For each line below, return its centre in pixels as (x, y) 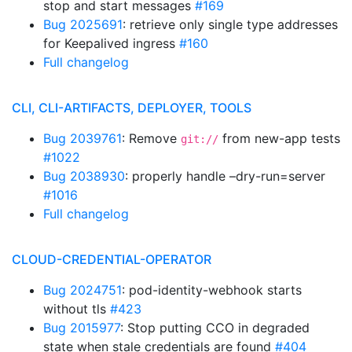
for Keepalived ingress (111, 43)
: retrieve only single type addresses (230, 24)
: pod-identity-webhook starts (212, 290)
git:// (200, 139)
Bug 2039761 (82, 138)
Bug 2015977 (82, 328)
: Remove (151, 138)
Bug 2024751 (82, 290)
